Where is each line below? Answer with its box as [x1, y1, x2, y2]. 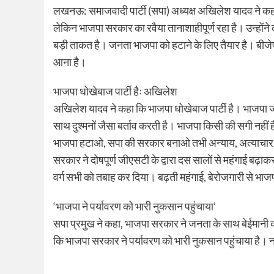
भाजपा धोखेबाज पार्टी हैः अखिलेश [53, 84, 177, 98]
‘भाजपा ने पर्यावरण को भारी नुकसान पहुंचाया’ [53, 199, 216, 213]
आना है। [53, 54, 86, 68]
